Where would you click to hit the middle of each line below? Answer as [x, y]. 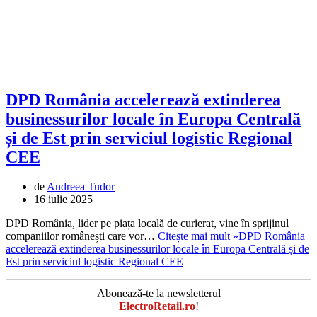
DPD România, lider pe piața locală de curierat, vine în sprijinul [147, 224]
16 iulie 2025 [63, 200]
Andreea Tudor [81, 187]
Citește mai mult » [198, 236]
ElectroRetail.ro [157, 306]
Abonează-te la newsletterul [158, 294]
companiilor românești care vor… [82, 236]
